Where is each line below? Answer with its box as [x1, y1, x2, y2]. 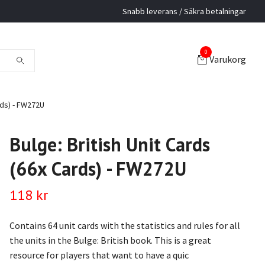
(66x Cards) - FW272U [9, 156, 186, 181]
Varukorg [209, 53, 246, 66]
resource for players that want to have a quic [9, 249, 189, 261]
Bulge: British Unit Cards [9, 132, 210, 157]
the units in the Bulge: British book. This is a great [9, 234, 211, 246]
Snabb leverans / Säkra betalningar [122, 6, 246, 17]
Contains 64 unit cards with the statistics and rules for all [9, 219, 240, 231]
